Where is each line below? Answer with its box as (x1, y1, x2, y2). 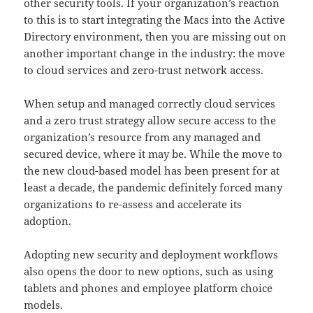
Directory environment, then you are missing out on (24, 29, 287, 44)
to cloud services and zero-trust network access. (24, 63, 264, 78)
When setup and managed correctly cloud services (24, 96, 276, 111)
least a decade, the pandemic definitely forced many (24, 180, 283, 195)
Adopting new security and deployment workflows (24, 247, 279, 262)
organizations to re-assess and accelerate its (24, 197, 242, 212)
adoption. (24, 214, 72, 228)
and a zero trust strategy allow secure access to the (24, 113, 277, 128)
